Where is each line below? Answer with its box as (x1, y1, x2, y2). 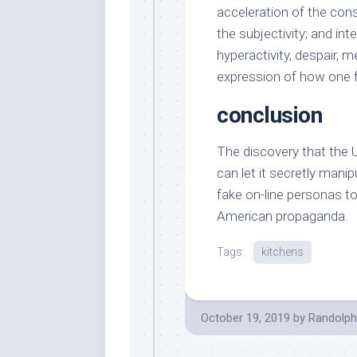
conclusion (217, 102, 322, 129)
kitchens (261, 245, 304, 259)
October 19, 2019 (201, 311, 290, 326)
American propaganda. (217, 208, 348, 225)
